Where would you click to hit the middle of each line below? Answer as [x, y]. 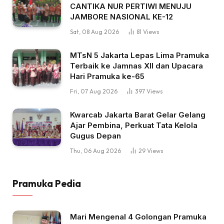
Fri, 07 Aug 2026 [94, 91]
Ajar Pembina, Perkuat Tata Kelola [134, 125]
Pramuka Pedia [47, 183]
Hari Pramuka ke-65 [107, 76]
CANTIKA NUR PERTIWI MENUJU [131, 6]
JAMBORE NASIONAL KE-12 [121, 16]
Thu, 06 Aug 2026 [95, 150]
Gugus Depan [95, 135]
